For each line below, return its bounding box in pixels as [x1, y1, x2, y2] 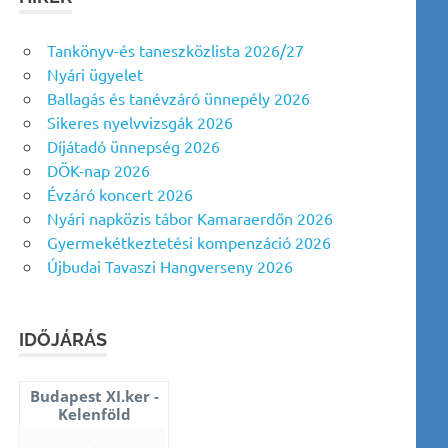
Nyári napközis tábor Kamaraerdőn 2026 [47, 208, 333, 229]
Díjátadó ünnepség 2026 [47, 136, 220, 157]
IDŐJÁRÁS [19, 329, 108, 351]
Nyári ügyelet [47, 64, 143, 85]
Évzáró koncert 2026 [47, 184, 193, 205]
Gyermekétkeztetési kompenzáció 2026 [47, 232, 331, 253]
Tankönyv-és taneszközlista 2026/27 [47, 40, 304, 61]
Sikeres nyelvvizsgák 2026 [47, 112, 233, 133]
